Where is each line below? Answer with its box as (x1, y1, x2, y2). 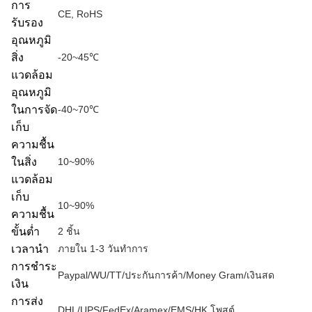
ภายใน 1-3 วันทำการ (58, 243, 148, 254)
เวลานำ (11, 242, 49, 255)
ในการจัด (11, 103, 57, 116)
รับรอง (11, 16, 43, 29)
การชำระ (11, 260, 57, 272)
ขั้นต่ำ (11, 225, 40, 237)
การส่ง (11, 295, 43, 307)
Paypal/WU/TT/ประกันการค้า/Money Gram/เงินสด (58, 270, 274, 281)
